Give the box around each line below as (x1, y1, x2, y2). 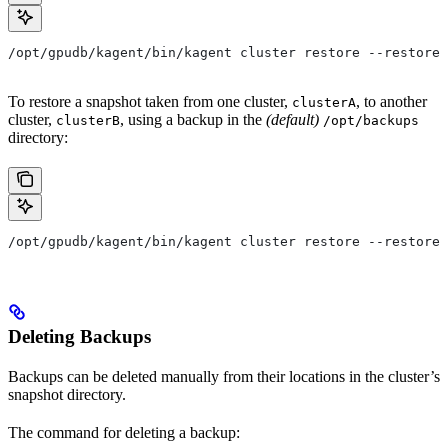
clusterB (56, 112, 120, 128)
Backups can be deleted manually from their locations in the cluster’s (8, 367, 440, 385)
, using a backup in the (120, 110, 266, 128)
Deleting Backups (8, 325, 151, 347)
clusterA (292, 94, 356, 110)
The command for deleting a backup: (8, 423, 240, 441)
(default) (266, 110, 319, 128)
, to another (356, 92, 427, 110)
